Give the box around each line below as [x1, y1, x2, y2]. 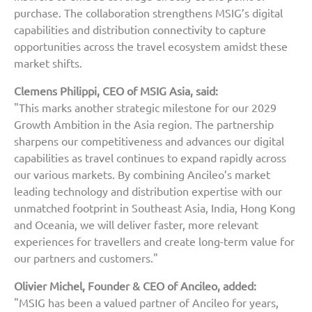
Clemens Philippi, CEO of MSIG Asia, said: [14, 84, 218, 97]
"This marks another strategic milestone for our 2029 [14, 101, 276, 114]
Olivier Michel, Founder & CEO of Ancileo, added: [14, 279, 256, 292]
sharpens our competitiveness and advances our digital [14, 134, 284, 148]
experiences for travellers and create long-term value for [14, 235, 295, 248]
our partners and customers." [14, 251, 158, 265]
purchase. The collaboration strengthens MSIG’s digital [14, 6, 283, 19]
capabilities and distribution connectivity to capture [14, 23, 266, 36]
